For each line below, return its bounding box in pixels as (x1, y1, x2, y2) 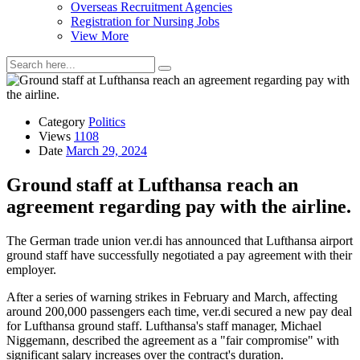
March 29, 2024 (66, 144, 147, 157)
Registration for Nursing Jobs (71, 14, 219, 28)
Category (39, 115, 85, 129)
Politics (88, 115, 125, 129)
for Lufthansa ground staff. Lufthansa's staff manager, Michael (6, 318, 321, 333)
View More (71, 29, 129, 43)
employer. (6, 262, 56, 276)
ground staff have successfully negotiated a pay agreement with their (6, 247, 352, 262)
